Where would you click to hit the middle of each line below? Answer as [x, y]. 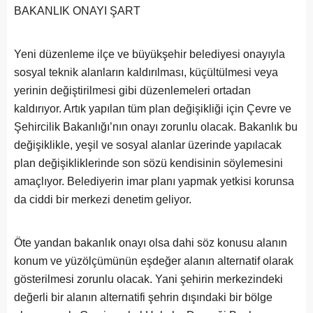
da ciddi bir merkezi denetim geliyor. [103, 199]
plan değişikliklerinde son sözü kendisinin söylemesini [148, 163]
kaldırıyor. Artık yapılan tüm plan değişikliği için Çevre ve [153, 109]
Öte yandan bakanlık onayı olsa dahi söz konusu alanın [151, 243]
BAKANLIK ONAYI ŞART [77, 11]
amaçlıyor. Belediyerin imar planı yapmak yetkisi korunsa [154, 181]
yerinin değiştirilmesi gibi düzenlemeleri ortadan [132, 90]
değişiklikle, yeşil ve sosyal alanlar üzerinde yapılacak [148, 145]
